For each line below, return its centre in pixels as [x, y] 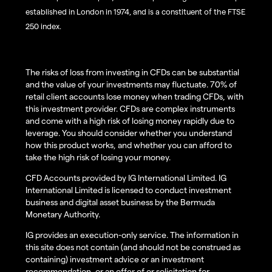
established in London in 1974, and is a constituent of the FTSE [135, 12]
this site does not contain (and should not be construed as [133, 247]
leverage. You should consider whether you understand [129, 133]
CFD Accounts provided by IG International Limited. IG [126, 178]
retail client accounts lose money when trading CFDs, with [134, 97]
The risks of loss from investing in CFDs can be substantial [132, 72]
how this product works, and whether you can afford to [129, 145]
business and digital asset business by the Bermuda [120, 202]
